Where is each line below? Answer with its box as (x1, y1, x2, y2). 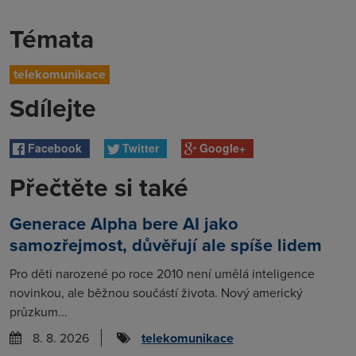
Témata (10, 20, 94, 57)
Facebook (28, 139, 83, 156)
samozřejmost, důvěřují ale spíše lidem (10, 232, 322, 258)
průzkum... (10, 303, 68, 321)
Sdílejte (10, 89, 96, 126)
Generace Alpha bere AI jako (10, 211, 238, 237)
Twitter (122, 139, 159, 156)
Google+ (199, 139, 246, 156)
